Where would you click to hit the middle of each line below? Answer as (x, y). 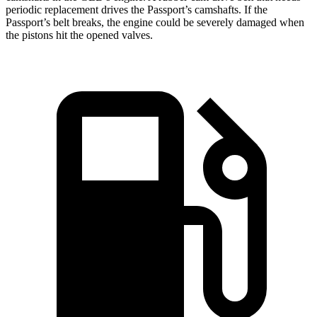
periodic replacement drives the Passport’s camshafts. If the (137, 10)
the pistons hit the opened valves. (79, 35)
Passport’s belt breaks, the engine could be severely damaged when (155, 23)
